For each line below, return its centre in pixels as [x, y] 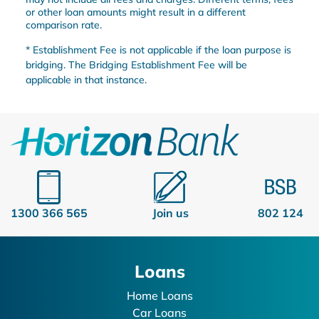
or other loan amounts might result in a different [135, 12]
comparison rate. [63, 25]
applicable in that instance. [86, 79]
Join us [170, 213]
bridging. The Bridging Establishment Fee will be [136, 64]
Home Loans [159, 295]
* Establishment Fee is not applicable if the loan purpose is [158, 49]
